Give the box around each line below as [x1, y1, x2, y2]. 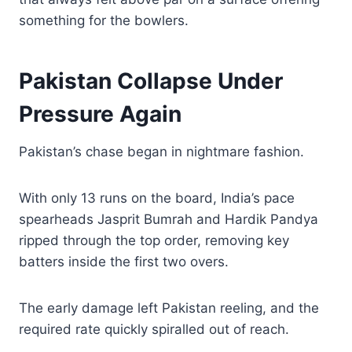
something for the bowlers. [19, 12, 189, 28]
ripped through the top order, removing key [19, 232, 289, 248]
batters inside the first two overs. [19, 253, 229, 269]
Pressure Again [19, 100, 181, 127]
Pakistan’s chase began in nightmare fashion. [19, 143, 304, 159]
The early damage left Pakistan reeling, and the [19, 299, 319, 316]
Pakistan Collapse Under [19, 67, 283, 94]
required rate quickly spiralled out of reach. [19, 321, 289, 337]
